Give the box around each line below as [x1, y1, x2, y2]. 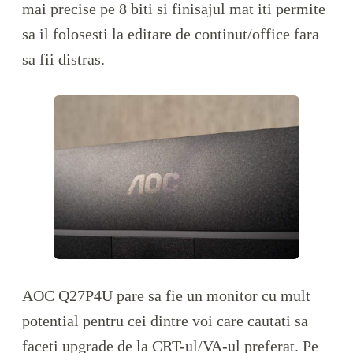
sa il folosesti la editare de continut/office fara [22, 25, 319, 43]
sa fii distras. [22, 50, 105, 69]
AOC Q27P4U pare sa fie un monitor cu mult [22, 287, 310, 305]
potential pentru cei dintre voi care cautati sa [22, 312, 308, 330]
